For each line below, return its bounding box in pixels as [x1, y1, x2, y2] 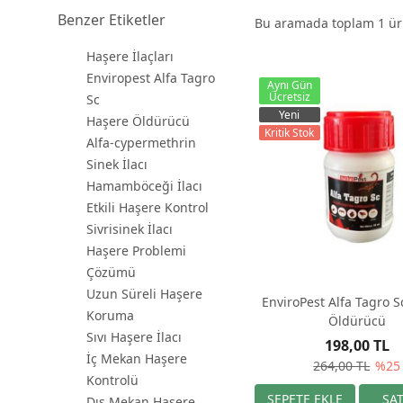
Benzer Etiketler [58, 10, 166, 30]
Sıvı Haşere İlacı [86, 328, 182, 345]
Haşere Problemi [86, 242, 186, 259]
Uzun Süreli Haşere [86, 285, 202, 302]
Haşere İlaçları [86, 48, 174, 65]
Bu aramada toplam [254, 14, 378, 31]
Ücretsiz [268, 89, 310, 104]
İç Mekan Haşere [86, 350, 187, 367]
